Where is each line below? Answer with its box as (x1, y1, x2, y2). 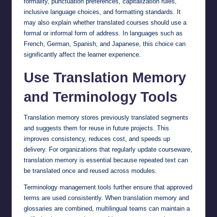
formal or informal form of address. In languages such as (24, 29, 183, 37)
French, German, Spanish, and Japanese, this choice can (24, 40, 186, 47)
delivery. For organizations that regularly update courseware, (24, 145, 192, 153)
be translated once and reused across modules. (24, 167, 157, 174)
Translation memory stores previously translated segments (24, 113, 188, 121)
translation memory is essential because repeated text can (24, 156, 188, 164)
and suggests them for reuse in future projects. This (24, 124, 169, 132)
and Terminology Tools (24, 89, 177, 105)
